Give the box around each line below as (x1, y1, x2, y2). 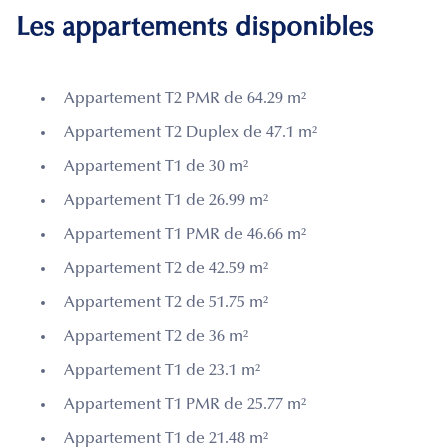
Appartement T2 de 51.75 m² (64, 294, 268, 311)
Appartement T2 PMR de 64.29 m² (64, 90, 306, 107)
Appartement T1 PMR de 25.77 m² (64, 396, 306, 413)
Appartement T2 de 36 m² (64, 328, 248, 345)
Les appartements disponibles (16, 15, 374, 42)
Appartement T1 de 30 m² (64, 158, 248, 175)
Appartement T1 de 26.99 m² (64, 192, 268, 209)
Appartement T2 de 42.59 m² (64, 260, 268, 277)
